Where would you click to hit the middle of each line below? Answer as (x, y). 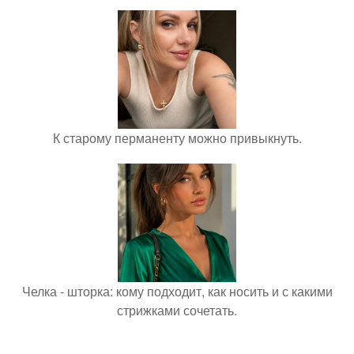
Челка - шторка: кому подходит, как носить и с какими (177, 292)
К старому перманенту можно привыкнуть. (177, 138)
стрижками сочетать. (177, 311)
